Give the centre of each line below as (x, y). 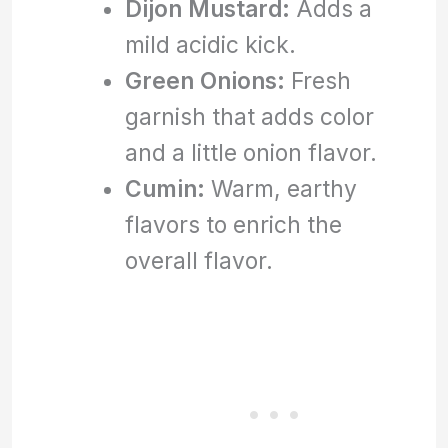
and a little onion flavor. (250, 152)
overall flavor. (198, 260)
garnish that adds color (249, 116)
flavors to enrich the (233, 224)
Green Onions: (204, 80)
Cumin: (164, 188)
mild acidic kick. (210, 44)
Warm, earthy (280, 188)
